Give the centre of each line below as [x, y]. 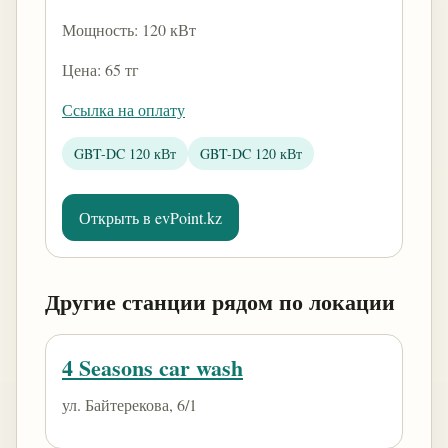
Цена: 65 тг [100, 69]
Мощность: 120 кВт [129, 29]
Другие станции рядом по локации [220, 301]
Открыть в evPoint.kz [150, 217]
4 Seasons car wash [152, 367]
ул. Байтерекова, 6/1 [129, 404]
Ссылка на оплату [123, 109]
